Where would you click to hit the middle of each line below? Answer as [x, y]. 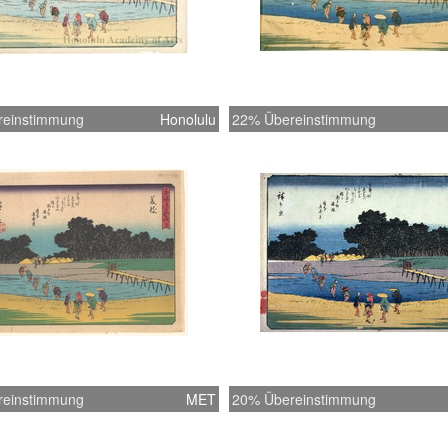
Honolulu [188, 119]
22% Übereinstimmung [304, 119]
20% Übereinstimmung [304, 399]
